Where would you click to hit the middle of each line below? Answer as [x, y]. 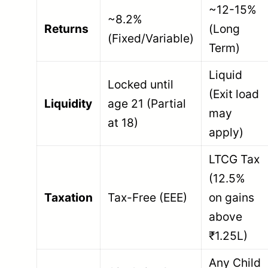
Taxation [69, 197]
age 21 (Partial [147, 103]
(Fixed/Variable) [151, 38]
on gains [232, 197]
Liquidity [68, 103]
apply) [226, 132]
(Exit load [234, 94]
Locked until [141, 84]
